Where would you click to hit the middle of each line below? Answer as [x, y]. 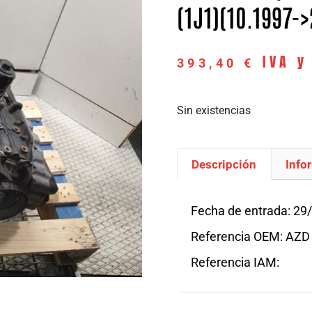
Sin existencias [214, 110]
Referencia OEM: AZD [250, 237]
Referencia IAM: [235, 263]
